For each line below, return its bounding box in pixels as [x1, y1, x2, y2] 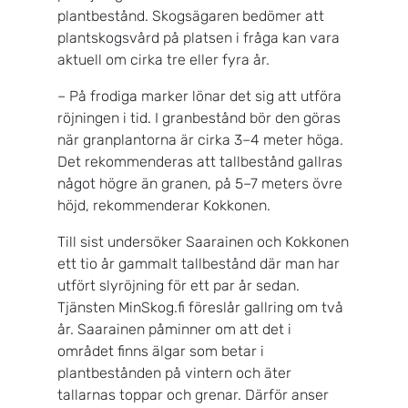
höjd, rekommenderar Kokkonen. [57, 197, 274, 215]
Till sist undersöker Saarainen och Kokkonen [57, 233, 349, 251]
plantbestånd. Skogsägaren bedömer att [57, 7, 324, 25]
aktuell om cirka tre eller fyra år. [57, 51, 273, 69]
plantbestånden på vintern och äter [57, 364, 291, 382]
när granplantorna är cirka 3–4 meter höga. [57, 131, 343, 149]
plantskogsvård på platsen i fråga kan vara [57, 29, 340, 47]
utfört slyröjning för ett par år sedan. [57, 277, 300, 295]
